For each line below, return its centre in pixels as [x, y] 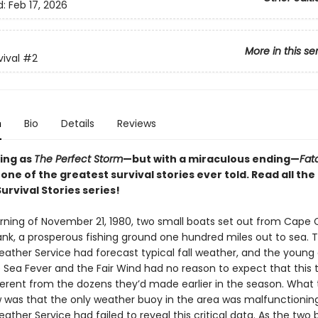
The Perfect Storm [78, 159]
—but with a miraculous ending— [211, 159]
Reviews [136, 124]
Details [77, 124]
